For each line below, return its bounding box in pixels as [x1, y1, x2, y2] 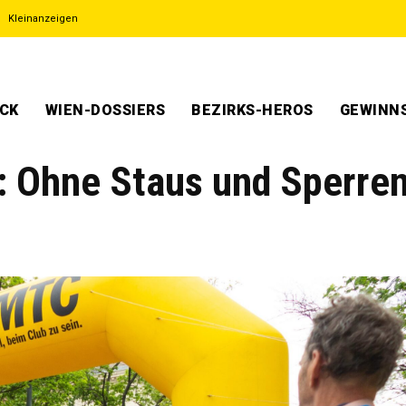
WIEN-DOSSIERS [44, 101, 165, 119]
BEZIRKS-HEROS [191, 101, 314, 119]
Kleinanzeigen [8, 13, 78, 24]
